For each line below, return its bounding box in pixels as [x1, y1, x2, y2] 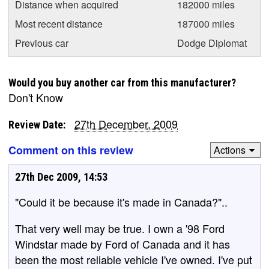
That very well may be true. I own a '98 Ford [15, 220, 225, 236]
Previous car [15, 35, 68, 50]
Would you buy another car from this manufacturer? [8, 76, 236, 89]
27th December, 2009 [74, 115, 178, 131]
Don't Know [8, 89, 63, 105]
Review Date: [8, 118, 65, 131]
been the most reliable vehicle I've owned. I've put [15, 251, 252, 267]
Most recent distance [15, 16, 103, 31]
